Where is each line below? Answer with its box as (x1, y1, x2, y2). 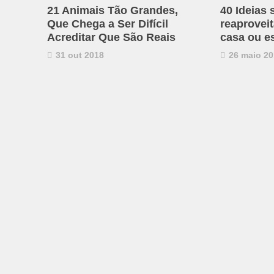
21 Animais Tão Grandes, (47, 4, 178, 17)
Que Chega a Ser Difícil (47, 17, 168, 30)
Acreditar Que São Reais (47, 31, 176, 43)
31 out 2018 (53, 50, 104, 60)
